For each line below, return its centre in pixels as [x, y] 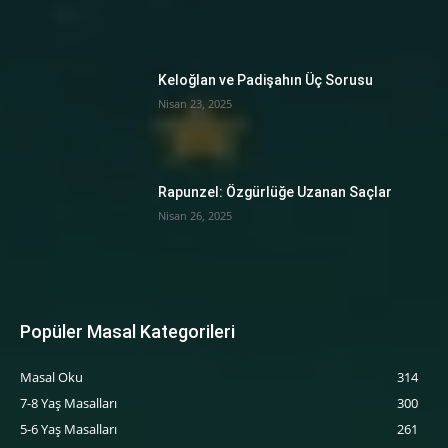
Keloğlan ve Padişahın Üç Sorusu [266, 80]
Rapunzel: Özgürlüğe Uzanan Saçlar [275, 191]
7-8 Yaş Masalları [68, 403]
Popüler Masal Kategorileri [127, 332]
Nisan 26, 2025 [195, 215]
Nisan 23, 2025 [195, 104]
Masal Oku [51, 377]
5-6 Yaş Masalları [68, 429]
